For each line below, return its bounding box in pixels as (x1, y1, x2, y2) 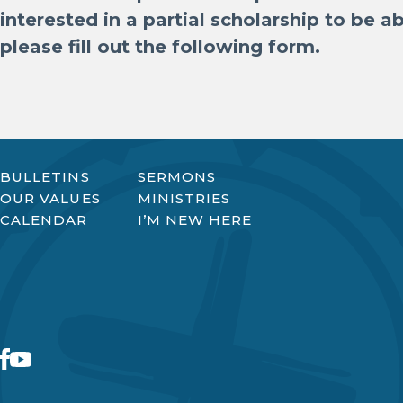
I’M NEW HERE (137, 211, 253, 228)
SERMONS (137, 168, 216, 185)
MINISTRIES (137, 190, 231, 207)
